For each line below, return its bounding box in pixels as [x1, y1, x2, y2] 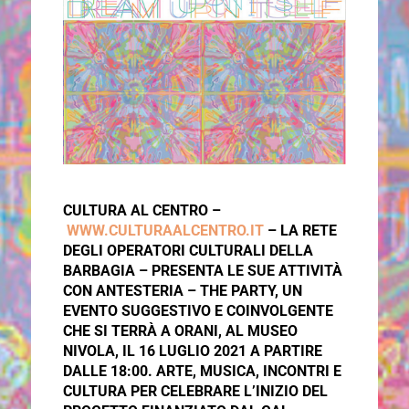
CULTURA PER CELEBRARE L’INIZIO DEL [62, 383, 328, 401]
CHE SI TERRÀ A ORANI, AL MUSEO [62, 322, 298, 341]
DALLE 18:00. [62, 362, 156, 381]
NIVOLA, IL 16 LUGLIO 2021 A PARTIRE [62, 342, 322, 361]
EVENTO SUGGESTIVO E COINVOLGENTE [62, 302, 333, 320]
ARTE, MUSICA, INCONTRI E [155, 362, 341, 381]
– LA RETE [263, 222, 337, 240]
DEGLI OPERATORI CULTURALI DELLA [62, 242, 313, 260]
